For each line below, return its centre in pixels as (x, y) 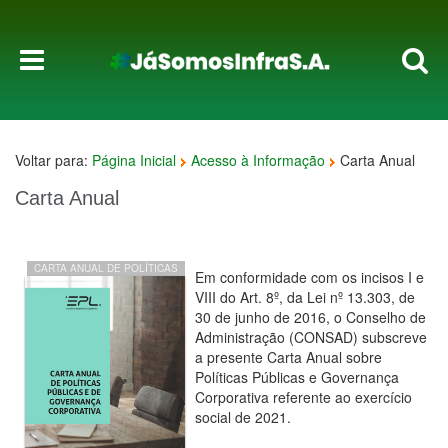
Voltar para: (53, 160)
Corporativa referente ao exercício (303, 397)
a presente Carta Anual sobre (288, 357)
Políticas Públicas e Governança (297, 377)
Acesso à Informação (258, 160)
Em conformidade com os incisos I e (309, 277)
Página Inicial (134, 160)
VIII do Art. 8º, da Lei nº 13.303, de (305, 297)
